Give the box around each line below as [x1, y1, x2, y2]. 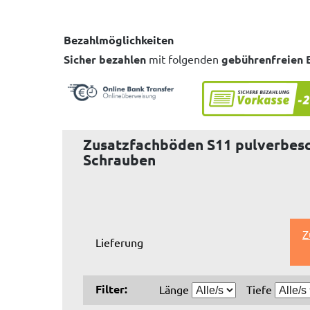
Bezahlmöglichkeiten [64, 33, 174, 47]
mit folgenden [146, 52, 221, 66]
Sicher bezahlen [64, 52, 146, 66]
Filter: [95, 282, 127, 297]
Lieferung [95, 235, 143, 250]
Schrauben [83, 149, 156, 169]
